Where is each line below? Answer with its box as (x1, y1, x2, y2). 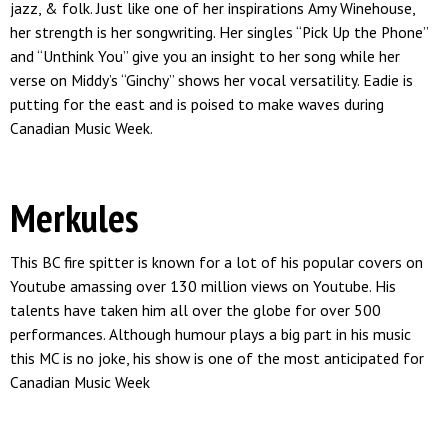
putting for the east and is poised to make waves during (10, 94, 384, 114)
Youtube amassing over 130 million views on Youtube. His (10, 276, 396, 296)
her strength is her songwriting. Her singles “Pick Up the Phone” (10, 22, 429, 42)
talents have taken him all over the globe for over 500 (10, 300, 381, 320)
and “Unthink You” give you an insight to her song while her (10, 46, 400, 66)
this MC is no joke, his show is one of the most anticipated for (10, 348, 424, 368)
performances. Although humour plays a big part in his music (10, 324, 411, 344)
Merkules (10, 193, 138, 243)
